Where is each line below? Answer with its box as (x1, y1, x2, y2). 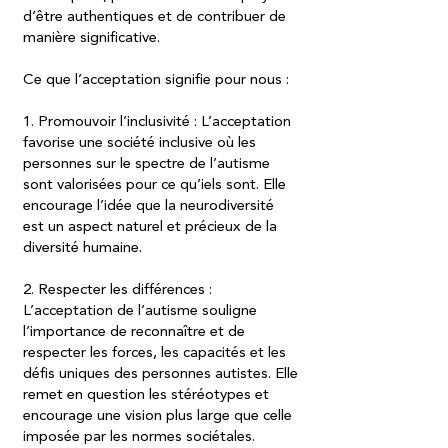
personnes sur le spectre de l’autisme (23, 157, 270, 172)
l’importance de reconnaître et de (23, 325, 245, 340)
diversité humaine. (23, 241, 146, 256)
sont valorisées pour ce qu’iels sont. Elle (23, 178, 286, 193)
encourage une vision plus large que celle (23, 409, 292, 424)
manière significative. (23, 31, 164, 46)
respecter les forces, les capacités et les (23, 346, 286, 361)
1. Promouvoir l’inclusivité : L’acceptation (23, 115, 291, 130)
